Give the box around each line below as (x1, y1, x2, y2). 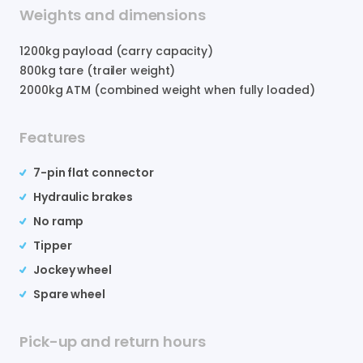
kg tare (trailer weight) (41, 62, 176, 79)
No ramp (33, 212, 84, 229)
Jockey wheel (33, 261, 112, 278)
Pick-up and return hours (19, 331, 206, 352)
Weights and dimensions (19, 4, 206, 25)
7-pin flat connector (33, 164, 154, 181)
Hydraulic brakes (33, 188, 133, 205)
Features (19, 126, 86, 147)
